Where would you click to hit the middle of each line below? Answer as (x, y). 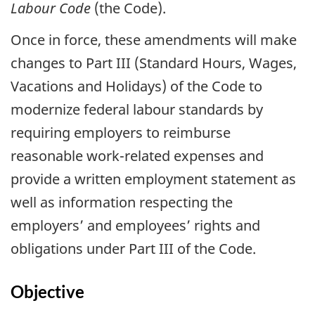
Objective (47, 291)
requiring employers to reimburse (121, 132)
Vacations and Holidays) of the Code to (136, 86)
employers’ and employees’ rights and (135, 225)
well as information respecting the (122, 202)
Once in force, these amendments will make (154, 39)
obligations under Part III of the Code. (133, 248)
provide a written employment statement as (153, 179)
